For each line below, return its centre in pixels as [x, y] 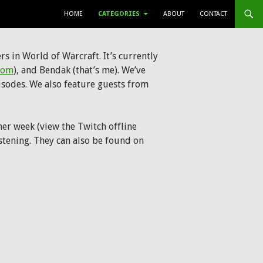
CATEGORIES [119, 14]
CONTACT [213, 14]
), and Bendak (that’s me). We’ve [80, 70]
